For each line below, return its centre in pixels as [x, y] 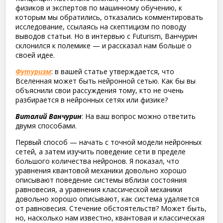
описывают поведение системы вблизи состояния [101, 180]
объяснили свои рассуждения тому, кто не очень [100, 91]
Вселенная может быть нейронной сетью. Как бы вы [106, 81]
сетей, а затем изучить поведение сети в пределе [101, 152]
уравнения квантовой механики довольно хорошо [101, 171]
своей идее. [35, 55]
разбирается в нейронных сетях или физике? [92, 100]
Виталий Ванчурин [49, 116]
